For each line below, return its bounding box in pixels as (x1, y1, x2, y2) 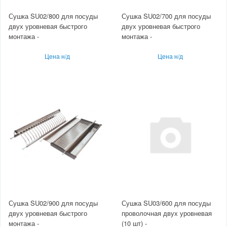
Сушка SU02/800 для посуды (9, 11, 98, 21)
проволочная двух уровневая (122, 208, 212, 218)
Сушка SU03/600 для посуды (122, 198, 211, 208)
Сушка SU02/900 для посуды (9, 198, 98, 208)
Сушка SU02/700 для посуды (122, 11, 211, 21)
